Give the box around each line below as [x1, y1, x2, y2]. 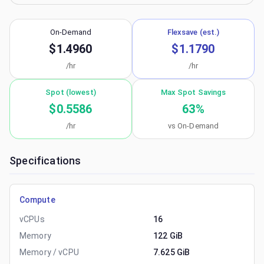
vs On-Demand [167, 121, 219, 130]
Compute [19, 195, 55, 204]
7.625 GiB [153, 247, 190, 257]
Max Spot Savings [160, 88, 226, 97]
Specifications [9, 154, 81, 167]
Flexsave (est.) [167, 28, 220, 37]
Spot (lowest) [45, 88, 96, 97]
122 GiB [153, 231, 183, 240]
